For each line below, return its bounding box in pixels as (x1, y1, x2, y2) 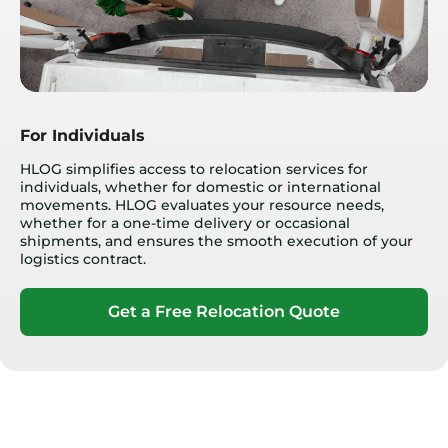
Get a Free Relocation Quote (108, 302, 340, 322)
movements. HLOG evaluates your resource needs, (20, 196, 384, 215)
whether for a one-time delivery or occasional (20, 214, 350, 233)
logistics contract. (20, 250, 146, 269)
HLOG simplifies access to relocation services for (20, 160, 368, 179)
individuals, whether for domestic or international (20, 178, 381, 197)
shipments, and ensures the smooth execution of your (20, 232, 413, 251)
